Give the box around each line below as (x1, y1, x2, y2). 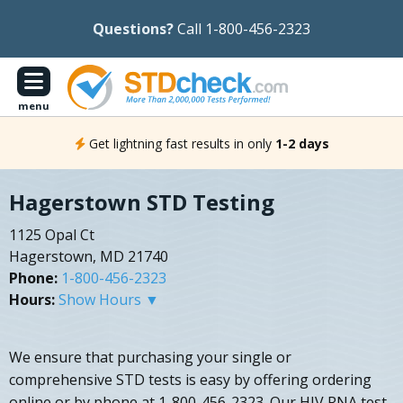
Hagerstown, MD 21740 (9, 246, 168, 267)
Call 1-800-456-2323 (177, 19, 310, 39)
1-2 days (274, 134, 329, 152)
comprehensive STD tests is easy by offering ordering (9, 370, 372, 390)
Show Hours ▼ (58, 290, 159, 310)
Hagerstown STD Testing (9, 187, 274, 218)
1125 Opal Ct (9, 225, 94, 246)
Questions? (93, 19, 174, 39)
